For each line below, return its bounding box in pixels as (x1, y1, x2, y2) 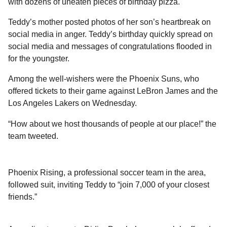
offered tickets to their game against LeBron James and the (8, 87, 218, 96)
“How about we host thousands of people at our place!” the (8, 119, 216, 128)
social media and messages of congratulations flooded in (8, 42, 212, 51)
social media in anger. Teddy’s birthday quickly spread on (8, 30, 213, 39)
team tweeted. (8, 131, 58, 140)
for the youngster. (8, 54, 69, 63)
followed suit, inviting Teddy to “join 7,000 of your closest (8, 180, 209, 189)
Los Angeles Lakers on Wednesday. (8, 99, 137, 108)
